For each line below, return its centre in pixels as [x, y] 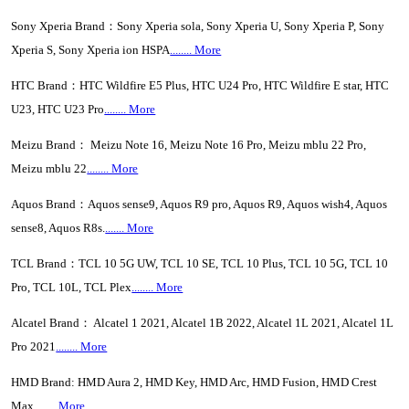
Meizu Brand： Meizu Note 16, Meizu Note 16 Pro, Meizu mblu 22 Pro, [189, 145]
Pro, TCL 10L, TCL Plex [72, 287]
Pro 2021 [34, 346]
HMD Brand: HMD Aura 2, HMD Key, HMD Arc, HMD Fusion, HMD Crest [194, 382]
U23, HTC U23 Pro [58, 109]
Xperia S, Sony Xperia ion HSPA [91, 50]
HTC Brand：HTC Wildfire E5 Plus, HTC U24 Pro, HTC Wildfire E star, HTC [200, 85]
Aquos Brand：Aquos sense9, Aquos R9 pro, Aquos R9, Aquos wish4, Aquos [199, 204]
